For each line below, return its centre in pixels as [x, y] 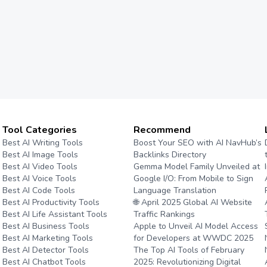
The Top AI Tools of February [189, 250]
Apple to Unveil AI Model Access [195, 226]
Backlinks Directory [170, 155]
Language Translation [175, 190]
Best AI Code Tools [38, 190]
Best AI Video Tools [40, 167]
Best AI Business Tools [46, 226]
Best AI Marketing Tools [47, 238]
